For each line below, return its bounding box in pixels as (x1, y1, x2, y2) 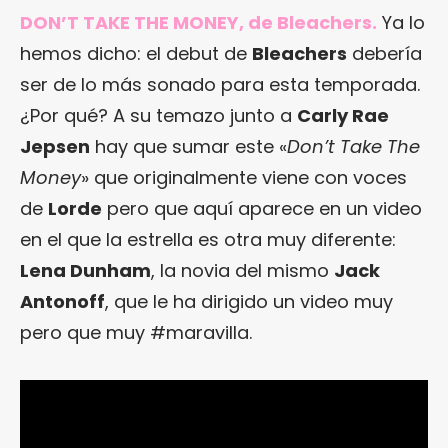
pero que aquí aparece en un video (102, 195, 422, 221)
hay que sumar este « (90, 133, 287, 159)
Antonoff (20, 288, 105, 314)
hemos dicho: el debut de (20, 40, 252, 66)
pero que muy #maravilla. (20, 319, 252, 345)
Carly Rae (297, 102, 389, 128)
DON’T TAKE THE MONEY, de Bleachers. (20, 9, 377, 35)
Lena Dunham (20, 257, 151, 283)
